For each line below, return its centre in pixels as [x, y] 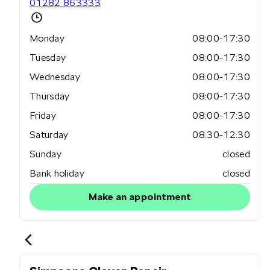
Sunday [46, 154]
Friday [43, 116]
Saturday [49, 135]
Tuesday [48, 58]
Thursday [50, 96]
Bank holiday [57, 174]
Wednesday [55, 77]
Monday [47, 39]
